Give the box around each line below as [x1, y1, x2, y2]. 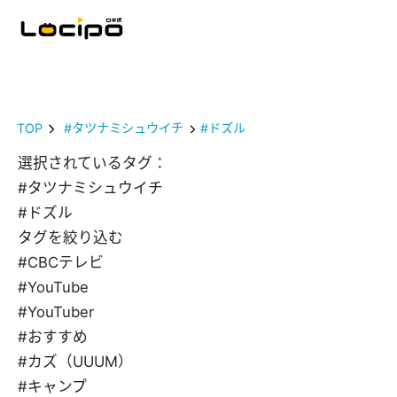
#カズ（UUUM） [18, 353, 133, 371]
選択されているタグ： [18, 154, 167, 173]
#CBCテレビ [18, 253, 104, 272]
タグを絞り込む [18, 229, 123, 247]
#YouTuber [18, 303, 94, 322]
